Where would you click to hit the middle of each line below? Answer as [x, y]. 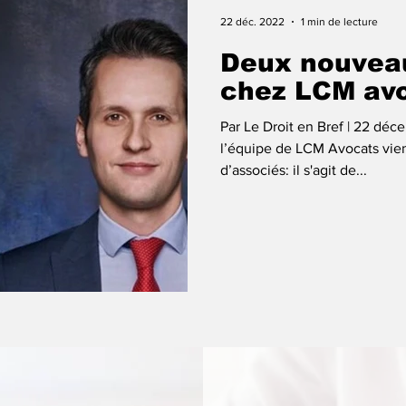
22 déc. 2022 [252, 22]
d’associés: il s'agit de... [294, 170]
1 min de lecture [339, 22]
